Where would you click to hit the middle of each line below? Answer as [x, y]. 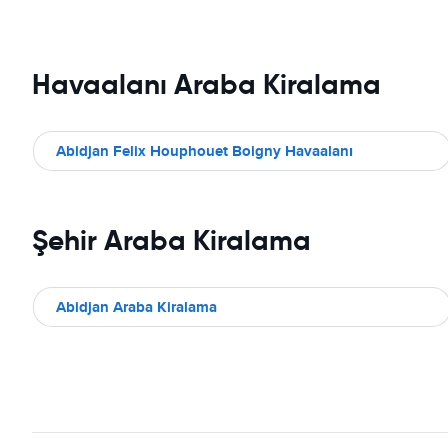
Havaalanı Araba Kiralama [206, 84]
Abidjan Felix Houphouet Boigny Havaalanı [204, 151]
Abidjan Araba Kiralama [136, 307]
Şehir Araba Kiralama [171, 240]
